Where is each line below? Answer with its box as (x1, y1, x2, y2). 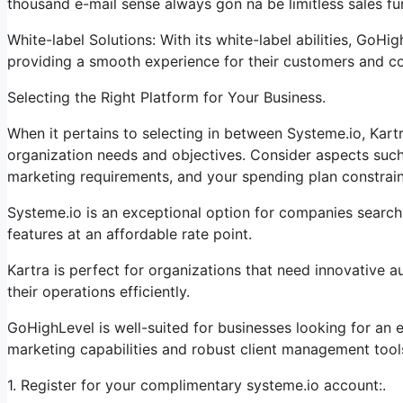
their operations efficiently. (7, 282, 190, 300)
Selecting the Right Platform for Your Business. (7, 87, 326, 106)
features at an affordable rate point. (7, 224, 252, 243)
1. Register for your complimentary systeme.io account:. (7, 375, 386, 394)
